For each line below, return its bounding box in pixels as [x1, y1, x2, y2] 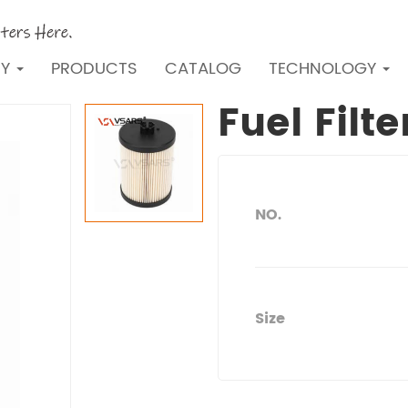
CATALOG [165, 56, 241, 82]
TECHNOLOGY [269, 56, 381, 82]
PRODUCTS [51, 56, 138, 82]
